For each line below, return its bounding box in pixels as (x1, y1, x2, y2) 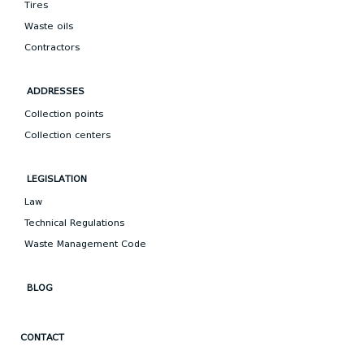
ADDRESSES (27, 85, 84, 97)
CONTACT (20, 331, 64, 344)
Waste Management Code (24, 238, 146, 250)
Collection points (24, 108, 103, 120)
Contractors (24, 41, 80, 54)
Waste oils (24, 20, 73, 32)
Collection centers (24, 129, 110, 141)
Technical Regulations (24, 217, 124, 229)
